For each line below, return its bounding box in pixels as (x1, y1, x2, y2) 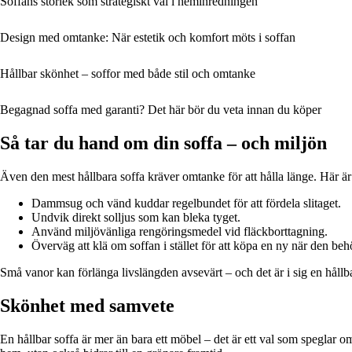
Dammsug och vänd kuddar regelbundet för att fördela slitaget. (31, 196, 341, 210)
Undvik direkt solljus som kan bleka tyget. (31, 210, 240, 224)
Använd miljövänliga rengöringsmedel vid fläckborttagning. (31, 224, 328, 238)
